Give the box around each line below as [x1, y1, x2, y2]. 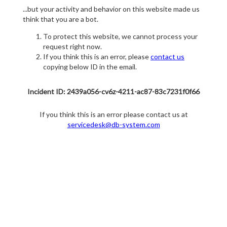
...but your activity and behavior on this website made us [23, 5, 200, 14]
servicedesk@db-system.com [67, 120, 160, 129]
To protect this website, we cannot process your [43, 32, 198, 41]
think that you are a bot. [23, 15, 98, 24]
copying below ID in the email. [43, 62, 137, 71]
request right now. [43, 42, 102, 51]
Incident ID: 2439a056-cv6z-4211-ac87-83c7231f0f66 [27, 87, 200, 96]
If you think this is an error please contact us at [39, 110, 188, 119]
